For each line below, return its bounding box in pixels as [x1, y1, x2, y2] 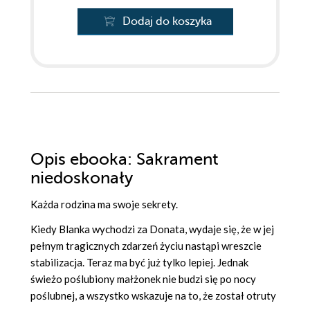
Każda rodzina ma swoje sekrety [30, 198, 176, 211]
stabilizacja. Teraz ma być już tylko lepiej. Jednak [30, 256, 248, 269]
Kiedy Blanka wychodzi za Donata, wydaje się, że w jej [30, 223, 274, 236]
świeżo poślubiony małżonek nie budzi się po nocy [30, 273, 256, 286]
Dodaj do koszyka [122, 15, 212, 28]
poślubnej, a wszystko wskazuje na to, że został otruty [30, 289, 276, 302]
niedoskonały [30, 169, 133, 188]
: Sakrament [127, 150, 219, 170]
